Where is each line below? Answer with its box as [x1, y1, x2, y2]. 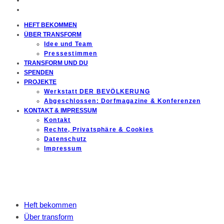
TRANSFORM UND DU [24, 59, 88, 66]
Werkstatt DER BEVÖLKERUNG [44, 87, 150, 95]
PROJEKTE [24, 78, 56, 85]
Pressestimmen [44, 49, 97, 57]
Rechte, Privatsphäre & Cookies [44, 125, 154, 133]
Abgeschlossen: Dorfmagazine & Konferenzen [44, 97, 201, 104]
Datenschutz [44, 135, 87, 142]
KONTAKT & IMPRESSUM [24, 106, 97, 114]
